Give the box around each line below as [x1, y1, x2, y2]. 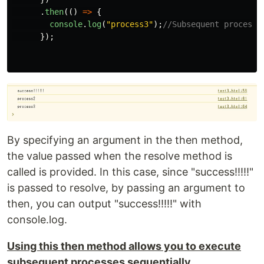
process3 [111, 19, 148, 29]
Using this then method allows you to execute [7, 240, 241, 253]
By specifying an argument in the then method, [7, 134, 243, 147]
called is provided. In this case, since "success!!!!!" [7, 166, 253, 179]
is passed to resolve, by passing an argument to [7, 181, 245, 194]
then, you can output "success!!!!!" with [7, 197, 202, 210]
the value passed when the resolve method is [7, 150, 232, 163]
